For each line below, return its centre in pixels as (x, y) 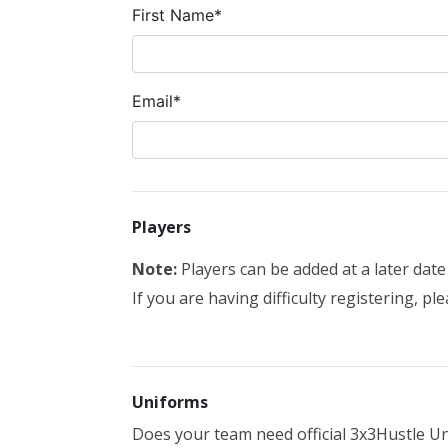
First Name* (177, 15)
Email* (156, 101)
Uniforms (170, 402)
